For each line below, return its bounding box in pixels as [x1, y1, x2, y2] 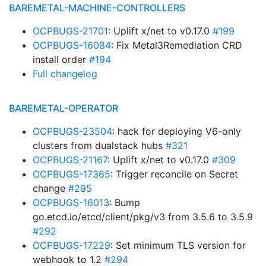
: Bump [109, 197, 140, 208]
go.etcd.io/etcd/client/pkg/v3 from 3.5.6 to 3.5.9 [33, 211, 253, 223]
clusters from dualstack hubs [33, 140, 166, 151]
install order [33, 53, 89, 65]
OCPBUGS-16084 [33, 39, 111, 51]
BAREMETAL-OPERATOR [9, 102, 118, 114]
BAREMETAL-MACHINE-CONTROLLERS [9, 2, 185, 14]
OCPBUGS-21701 [33, 25, 108, 37]
